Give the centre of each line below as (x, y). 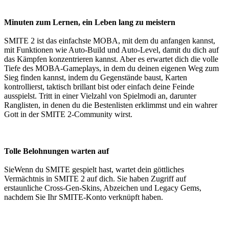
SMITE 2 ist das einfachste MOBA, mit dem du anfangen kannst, (110, 41)
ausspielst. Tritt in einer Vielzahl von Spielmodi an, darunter (100, 96)
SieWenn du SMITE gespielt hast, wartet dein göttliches (94, 170)
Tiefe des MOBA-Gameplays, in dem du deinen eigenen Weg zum (111, 68)
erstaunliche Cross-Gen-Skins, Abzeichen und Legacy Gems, (103, 188)
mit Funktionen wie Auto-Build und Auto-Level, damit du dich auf (111, 50)
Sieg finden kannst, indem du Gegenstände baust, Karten (96, 78)
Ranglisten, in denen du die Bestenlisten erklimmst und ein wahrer (111, 105)
